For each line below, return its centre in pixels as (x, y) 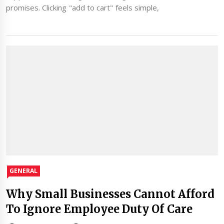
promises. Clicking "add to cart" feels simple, (82, 8)
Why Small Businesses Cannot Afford (110, 194)
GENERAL (23, 170)
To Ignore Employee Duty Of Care (99, 209)
